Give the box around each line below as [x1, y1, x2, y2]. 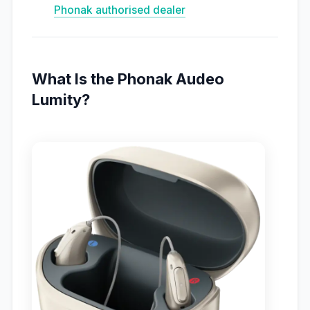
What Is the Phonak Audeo [31, 70, 224, 89]
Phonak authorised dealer [53, 3, 185, 17]
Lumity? [31, 91, 90, 109]
